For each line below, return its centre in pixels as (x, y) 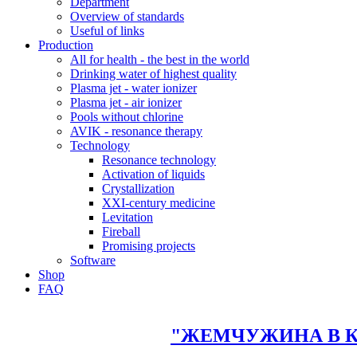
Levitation (127, 217)
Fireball (121, 231)
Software (93, 260)
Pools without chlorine (127, 117)
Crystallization (138, 188)
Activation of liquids (153, 174)
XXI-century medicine (159, 203)
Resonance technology (159, 160)
